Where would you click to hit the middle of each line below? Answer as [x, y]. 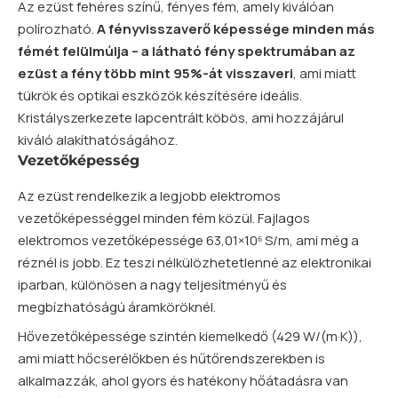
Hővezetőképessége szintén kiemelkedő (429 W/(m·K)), [190, 336]
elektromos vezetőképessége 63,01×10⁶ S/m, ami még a [188, 240]
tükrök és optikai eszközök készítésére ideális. [160, 96]
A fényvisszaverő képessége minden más [236, 29]
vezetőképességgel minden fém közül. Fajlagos [164, 218]
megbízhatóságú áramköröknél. [117, 306]
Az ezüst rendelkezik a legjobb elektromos [149, 195]
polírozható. [57, 29]
